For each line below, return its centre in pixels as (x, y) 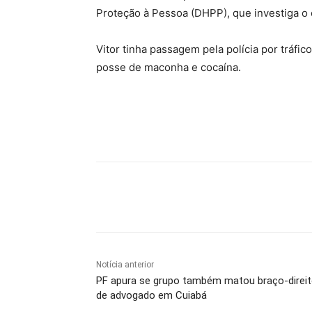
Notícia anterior (125, 264)
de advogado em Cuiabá (151, 295)
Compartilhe (153, 197)
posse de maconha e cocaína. (169, 67)
